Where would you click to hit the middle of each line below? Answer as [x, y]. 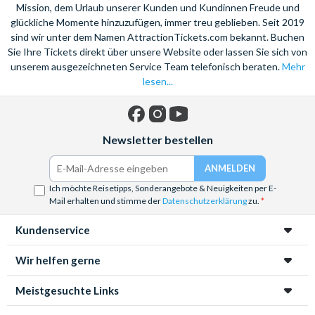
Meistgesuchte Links [67, 290]
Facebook [155, 130]
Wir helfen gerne [58, 260]
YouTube [195, 130]
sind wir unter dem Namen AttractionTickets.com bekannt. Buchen [157, 37]
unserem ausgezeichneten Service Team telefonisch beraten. [146, 66]
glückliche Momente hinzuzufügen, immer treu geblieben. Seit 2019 [157, 22]
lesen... [157, 81]
